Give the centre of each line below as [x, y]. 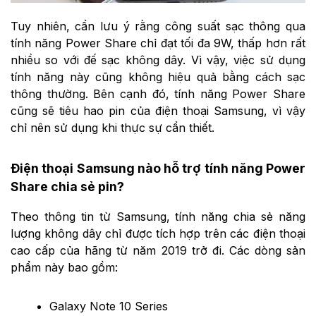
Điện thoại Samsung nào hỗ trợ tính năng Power [158, 168]
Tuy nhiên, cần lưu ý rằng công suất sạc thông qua [158, 26]
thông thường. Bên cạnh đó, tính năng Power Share [158, 94]
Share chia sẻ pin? [67, 186]
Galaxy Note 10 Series [109, 306]
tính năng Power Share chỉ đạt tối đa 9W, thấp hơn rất [158, 43]
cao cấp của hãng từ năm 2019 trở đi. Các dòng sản [158, 251]
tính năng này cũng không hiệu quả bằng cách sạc [158, 77]
